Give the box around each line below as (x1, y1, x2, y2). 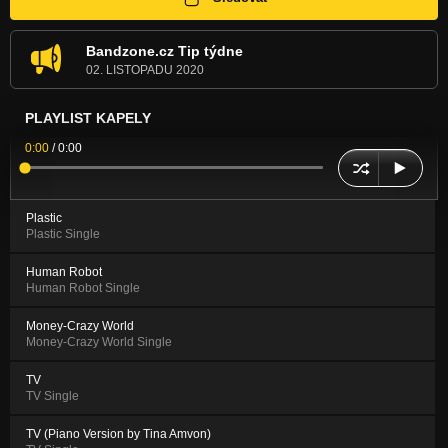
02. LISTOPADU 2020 (86, 62, 204, 77)
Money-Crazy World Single (26, 334, 172, 349)
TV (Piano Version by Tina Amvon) (26, 426, 211, 441)
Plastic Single (26, 226, 100, 241)
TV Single (26, 388, 79, 403)
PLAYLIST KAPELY (25, 109, 151, 126)
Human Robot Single (26, 280, 140, 295)
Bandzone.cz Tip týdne (86, 42, 243, 59)
